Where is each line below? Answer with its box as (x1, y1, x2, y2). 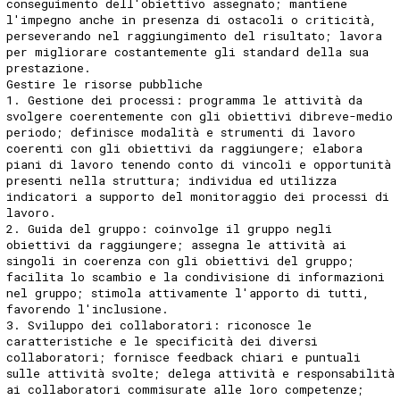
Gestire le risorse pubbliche (6, 75, 204, 92)
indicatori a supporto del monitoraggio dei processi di (6, 187, 390, 204)
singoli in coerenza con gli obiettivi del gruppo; (6, 252, 355, 269)
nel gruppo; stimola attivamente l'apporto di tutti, (6, 284, 371, 301)
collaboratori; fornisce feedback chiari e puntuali (6, 348, 362, 365)
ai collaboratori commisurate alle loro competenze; (6, 380, 365, 397)
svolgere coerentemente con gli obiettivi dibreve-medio (6, 107, 394, 124)
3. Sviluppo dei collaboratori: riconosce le (6, 316, 312, 333)
